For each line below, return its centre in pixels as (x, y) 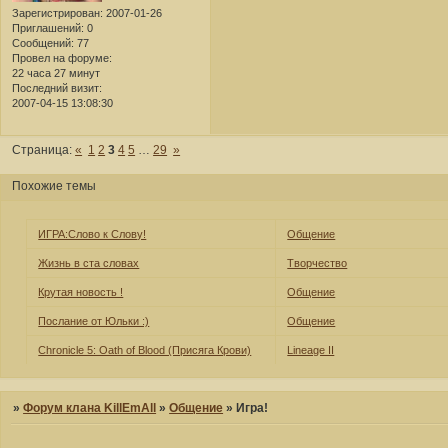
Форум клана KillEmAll (90, 408)
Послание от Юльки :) (94, 321)
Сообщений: (43, 43)
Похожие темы (54, 186)
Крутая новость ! (81, 292)
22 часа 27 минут (56, 73)
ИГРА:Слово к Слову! (92, 234)
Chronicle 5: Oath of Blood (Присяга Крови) (145, 350)
